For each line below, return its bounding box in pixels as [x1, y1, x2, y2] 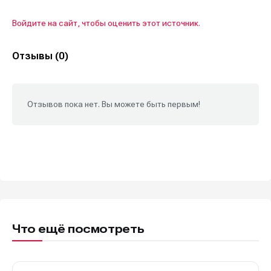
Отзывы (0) [12, 50, 68, 62]
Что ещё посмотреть [12, 222, 145, 237]
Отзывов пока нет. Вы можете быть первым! [27, 99, 200, 109]
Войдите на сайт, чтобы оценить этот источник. [12, 18, 200, 28]
